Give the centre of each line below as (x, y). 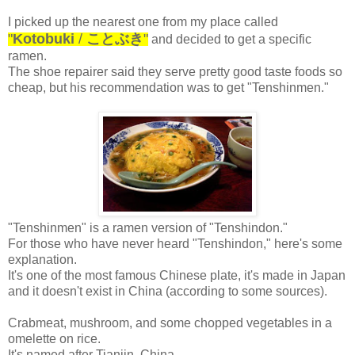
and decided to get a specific (230, 39)
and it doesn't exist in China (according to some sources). (168, 291)
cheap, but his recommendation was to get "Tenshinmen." (168, 87)
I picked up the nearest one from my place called (143, 21)
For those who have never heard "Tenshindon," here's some (175, 243)
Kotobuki (44, 38)
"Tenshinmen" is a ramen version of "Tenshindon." (148, 227)
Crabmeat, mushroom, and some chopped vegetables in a (170, 323)
